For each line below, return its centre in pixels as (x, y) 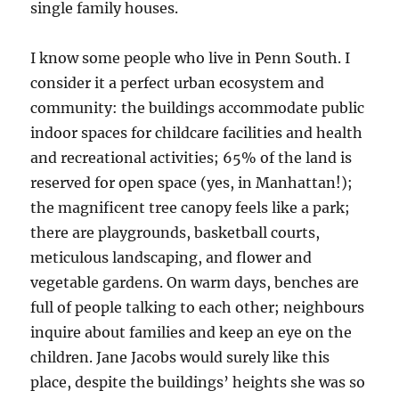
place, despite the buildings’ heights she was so (198, 383)
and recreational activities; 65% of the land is (191, 158)
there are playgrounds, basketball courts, (175, 233)
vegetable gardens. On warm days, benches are (195, 283)
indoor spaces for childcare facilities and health (197, 133)
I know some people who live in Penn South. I (191, 58)
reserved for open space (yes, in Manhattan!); (192, 183)
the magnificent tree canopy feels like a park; (191, 208)
